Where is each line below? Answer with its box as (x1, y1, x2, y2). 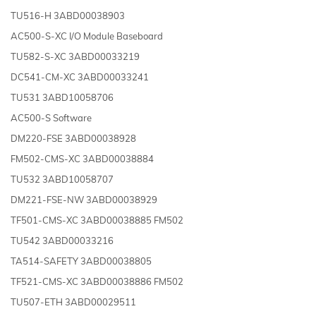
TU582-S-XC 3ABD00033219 (11, 50, 140, 62)
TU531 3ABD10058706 (11, 91, 114, 103)
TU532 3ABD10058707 (11, 173, 114, 185)
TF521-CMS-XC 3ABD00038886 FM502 (11, 275, 183, 287)
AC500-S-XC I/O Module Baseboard (11, 30, 163, 42)
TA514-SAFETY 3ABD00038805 (11, 255, 152, 267)
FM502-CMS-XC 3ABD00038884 (11, 152, 154, 164)
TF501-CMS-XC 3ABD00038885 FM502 (11, 214, 183, 226)
